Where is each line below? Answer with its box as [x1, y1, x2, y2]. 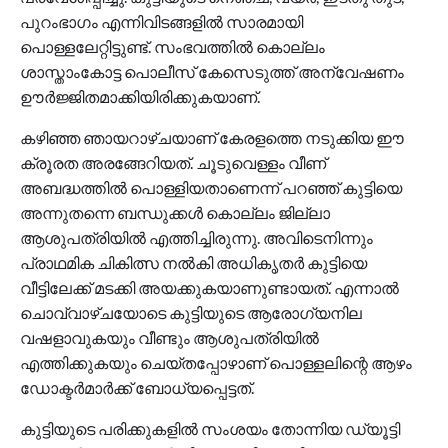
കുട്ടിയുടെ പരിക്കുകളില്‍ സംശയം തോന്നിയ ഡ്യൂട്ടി [20, 419, 400, 438]
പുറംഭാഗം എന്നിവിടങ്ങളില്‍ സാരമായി [20, 12, 303, 31]
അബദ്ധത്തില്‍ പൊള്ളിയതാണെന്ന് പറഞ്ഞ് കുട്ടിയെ [20, 178, 402, 197]
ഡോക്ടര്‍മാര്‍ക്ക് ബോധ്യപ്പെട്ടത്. [20, 378, 254, 397]
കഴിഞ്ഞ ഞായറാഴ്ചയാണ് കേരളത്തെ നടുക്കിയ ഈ [20, 128, 404, 147]
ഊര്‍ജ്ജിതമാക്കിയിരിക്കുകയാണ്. [20, 87, 260, 106]
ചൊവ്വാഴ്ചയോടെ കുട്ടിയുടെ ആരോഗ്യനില [20, 303, 362, 322]
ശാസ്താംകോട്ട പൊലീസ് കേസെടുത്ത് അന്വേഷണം [20, 62, 404, 81]
